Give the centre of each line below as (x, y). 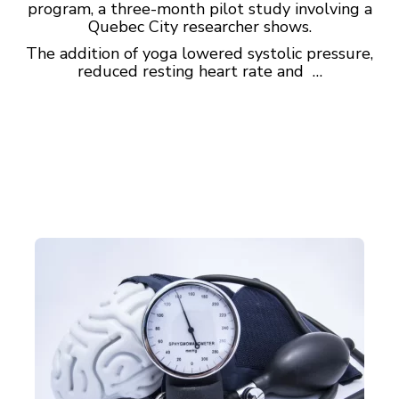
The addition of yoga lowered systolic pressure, (199, 53)
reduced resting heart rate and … (199, 71)
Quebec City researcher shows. (199, 27)
